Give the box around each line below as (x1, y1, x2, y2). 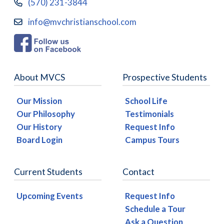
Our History (16, 121, 62, 132)
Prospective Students (122, 71, 207, 82)
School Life (125, 95, 167, 106)
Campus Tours (125, 134, 179, 145)
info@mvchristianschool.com (27, 16, 136, 27)
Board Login (16, 134, 62, 145)
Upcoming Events (16, 190, 83, 201)
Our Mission (16, 95, 62, 106)
